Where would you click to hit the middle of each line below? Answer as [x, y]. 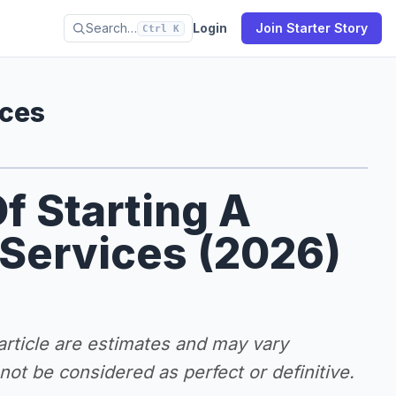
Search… [111, 28]
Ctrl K [161, 28]
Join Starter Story [312, 28]
